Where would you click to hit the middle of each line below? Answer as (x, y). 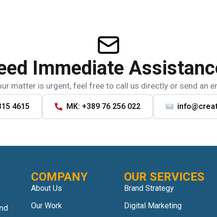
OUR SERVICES (164, 177)
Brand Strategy (149, 188)
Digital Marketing (153, 206)
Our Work (46, 206)
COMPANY (59, 177)
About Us (46, 188)
